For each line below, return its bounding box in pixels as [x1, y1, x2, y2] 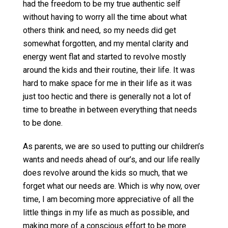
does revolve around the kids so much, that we [23, 168, 188, 178]
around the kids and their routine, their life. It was [23, 65, 195, 75]
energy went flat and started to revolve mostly [23, 52, 186, 62]
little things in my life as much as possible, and [23, 208, 189, 217]
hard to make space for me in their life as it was [23, 78, 192, 88]
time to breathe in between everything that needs [23, 105, 197, 115]
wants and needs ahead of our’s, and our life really [23, 155, 200, 164]
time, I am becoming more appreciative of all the [23, 194, 194, 204]
